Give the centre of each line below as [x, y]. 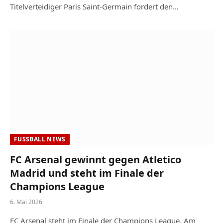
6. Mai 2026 [26, 202]
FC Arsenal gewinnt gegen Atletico [96, 159]
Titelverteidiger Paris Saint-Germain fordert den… [94, 6]
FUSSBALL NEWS [38, 139]
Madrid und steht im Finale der [87, 173]
